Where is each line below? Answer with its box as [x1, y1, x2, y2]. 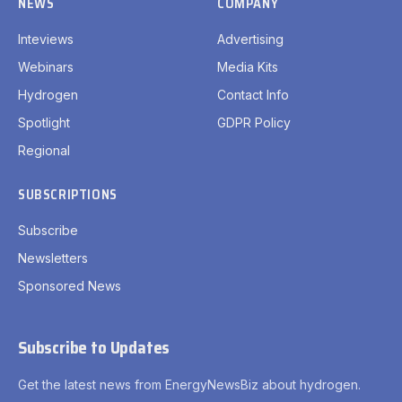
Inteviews [18, 31, 74, 48]
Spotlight [18, 115, 70, 131]
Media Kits [217, 59, 278, 75]
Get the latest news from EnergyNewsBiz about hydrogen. [18, 377, 361, 393]
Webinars [18, 59, 74, 75]
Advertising [217, 31, 284, 48]
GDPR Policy [217, 115, 291, 131]
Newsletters [18, 250, 88, 267]
